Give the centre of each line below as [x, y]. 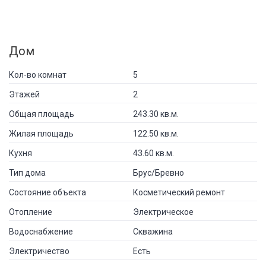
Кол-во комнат [38, 75]
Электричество [39, 251]
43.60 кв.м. [153, 153]
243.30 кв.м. [156, 114]
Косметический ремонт [179, 192]
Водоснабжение [41, 231]
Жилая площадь [41, 133]
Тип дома [27, 172]
